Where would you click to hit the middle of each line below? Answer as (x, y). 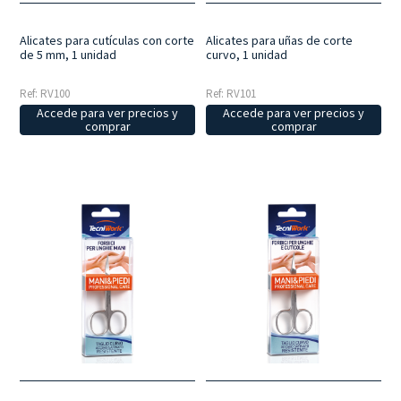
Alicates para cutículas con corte (107, 40)
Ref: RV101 (231, 93)
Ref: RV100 (45, 93)
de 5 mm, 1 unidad (68, 54)
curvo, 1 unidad (247, 54)
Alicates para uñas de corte (280, 40)
